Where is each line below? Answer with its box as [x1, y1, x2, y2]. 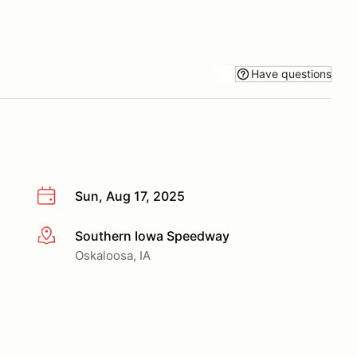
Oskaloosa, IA [75, 247, 151, 263]
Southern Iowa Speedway [75, 227, 229, 244]
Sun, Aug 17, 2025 [75, 188, 185, 204]
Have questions [251, 66, 331, 80]
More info [36, 228, 94, 245]
